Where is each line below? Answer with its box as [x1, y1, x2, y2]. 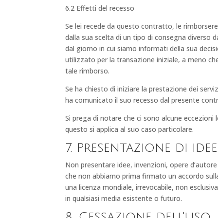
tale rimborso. [65, 66, 110, 75]
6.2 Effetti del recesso [65, 3, 135, 13]
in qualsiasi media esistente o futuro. [65, 193, 182, 203]
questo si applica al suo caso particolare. [65, 124, 194, 134]
